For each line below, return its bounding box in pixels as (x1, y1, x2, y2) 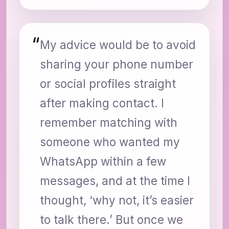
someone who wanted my (40, 135, 180, 149)
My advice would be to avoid (40, 38, 196, 52)
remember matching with (40, 116, 177, 129)
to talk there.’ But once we (40, 213, 183, 226)
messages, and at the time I (40, 174, 190, 188)
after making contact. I (40, 96, 164, 110)
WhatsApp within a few (40, 154, 166, 168)
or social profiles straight (40, 77, 176, 90)
